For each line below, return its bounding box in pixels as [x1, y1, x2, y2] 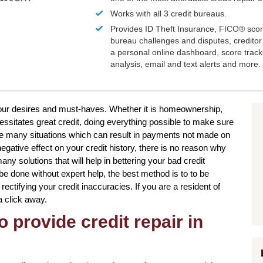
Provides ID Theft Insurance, [110, 24, 220, 34]
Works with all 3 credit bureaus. [110, 9, 227, 19]
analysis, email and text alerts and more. [110, 59, 261, 69]
